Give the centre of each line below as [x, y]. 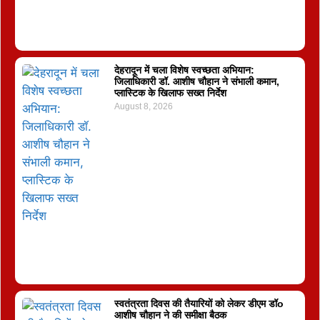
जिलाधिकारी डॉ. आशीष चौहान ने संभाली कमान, [196, 82]
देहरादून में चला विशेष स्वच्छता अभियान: [184, 70]
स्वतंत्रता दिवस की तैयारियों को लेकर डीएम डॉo [199, 304]
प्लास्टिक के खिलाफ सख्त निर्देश [170, 93]
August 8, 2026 [143, 107]
